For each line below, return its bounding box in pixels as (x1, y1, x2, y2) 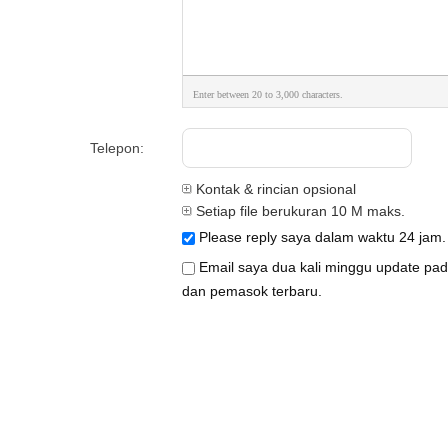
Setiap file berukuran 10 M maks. (192, 203, 405, 219)
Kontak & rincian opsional (192, 181, 356, 197)
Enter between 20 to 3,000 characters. (193, 89, 343, 100)
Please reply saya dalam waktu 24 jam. (195, 229, 446, 245)
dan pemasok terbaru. (182, 283, 322, 299)
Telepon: (90, 140, 144, 156)
